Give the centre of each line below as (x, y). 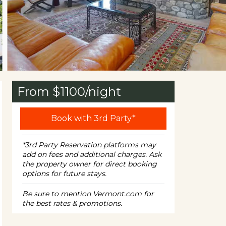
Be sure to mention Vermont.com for (88, 194)
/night (103, 92)
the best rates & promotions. (72, 203)
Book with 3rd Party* (93, 118)
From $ (39, 92)
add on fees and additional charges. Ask (92, 154)
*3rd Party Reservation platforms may (89, 145)
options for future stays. (64, 174)
